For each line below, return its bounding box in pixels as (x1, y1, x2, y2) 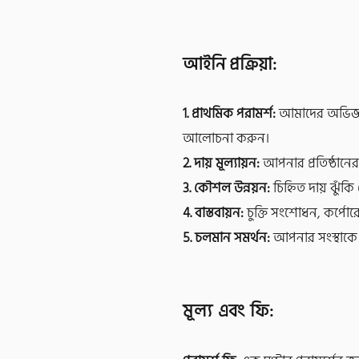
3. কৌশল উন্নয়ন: (183, 177, 270, 200)
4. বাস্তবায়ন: (183, 202, 244, 224)
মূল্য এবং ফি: (183, 296, 274, 325)
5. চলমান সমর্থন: (183, 227, 270, 249)
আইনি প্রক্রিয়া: (183, 50, 276, 79)
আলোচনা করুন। (183, 127, 269, 150)
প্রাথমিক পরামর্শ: (192, 103, 276, 125)
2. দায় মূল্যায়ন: (183, 152, 260, 175)
